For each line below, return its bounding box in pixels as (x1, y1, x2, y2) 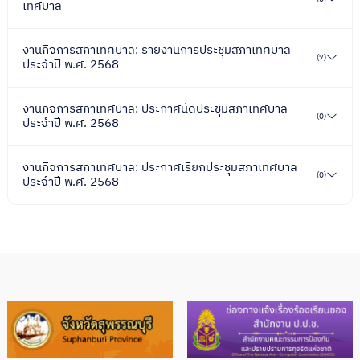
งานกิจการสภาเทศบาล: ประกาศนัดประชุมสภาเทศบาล (22, 98, 288, 119)
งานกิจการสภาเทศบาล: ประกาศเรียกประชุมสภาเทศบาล (22, 157, 297, 178)
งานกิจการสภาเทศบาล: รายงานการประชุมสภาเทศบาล (22, 39, 291, 60)
